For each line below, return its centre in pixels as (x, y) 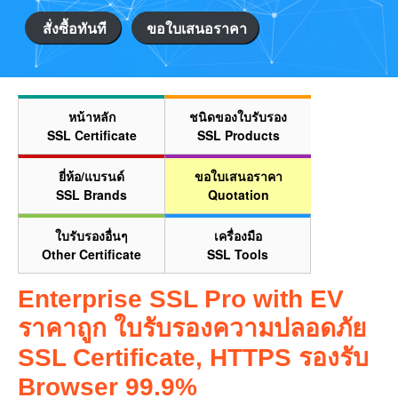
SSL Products (238, 135)
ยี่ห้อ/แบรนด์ (92, 176)
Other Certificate (92, 254)
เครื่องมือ (238, 235)
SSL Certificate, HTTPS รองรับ (193, 358)
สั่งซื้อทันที (75, 28)
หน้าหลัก (92, 116)
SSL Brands (92, 195)
